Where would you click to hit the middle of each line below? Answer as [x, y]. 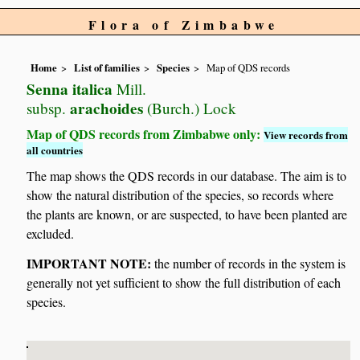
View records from [306, 135]
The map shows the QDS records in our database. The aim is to [187, 175]
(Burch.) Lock [190, 108]
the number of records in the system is [249, 264]
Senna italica [70, 90]
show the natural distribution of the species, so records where [180, 194]
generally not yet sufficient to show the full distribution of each [184, 283]
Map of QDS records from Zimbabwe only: [145, 134]
